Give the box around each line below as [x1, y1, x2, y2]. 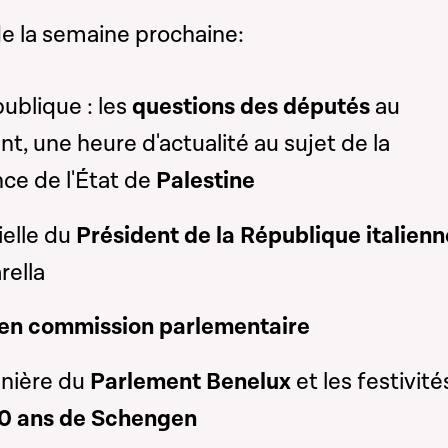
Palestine [155, 166, 255, 197]
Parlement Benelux [89, 366, 296, 397]
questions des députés [131, 92, 370, 123]
